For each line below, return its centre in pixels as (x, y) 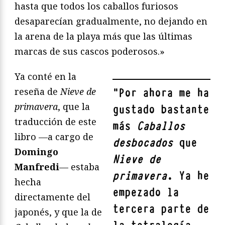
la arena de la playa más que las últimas (103, 36)
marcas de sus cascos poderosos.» (90, 51)
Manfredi (37, 166)
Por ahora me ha (164, 93)
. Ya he (188, 176)
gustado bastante (161, 109)
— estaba (79, 166)
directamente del (52, 197)
